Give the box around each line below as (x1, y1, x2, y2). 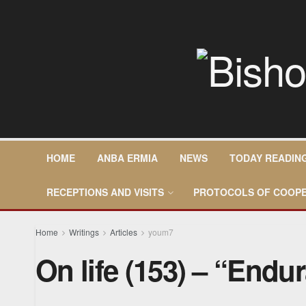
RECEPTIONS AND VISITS (46, 185, 164, 199)
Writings (69, 226, 99, 238)
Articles (110, 226, 137, 238)
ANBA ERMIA (97, 151, 158, 165)
